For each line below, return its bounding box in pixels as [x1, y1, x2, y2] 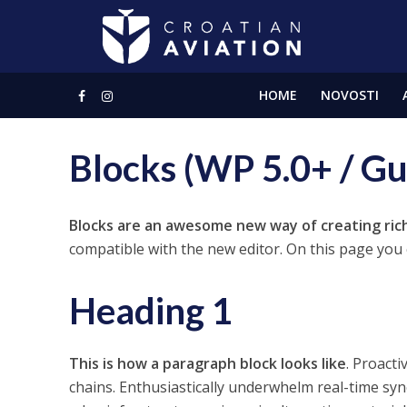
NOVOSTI [320, 86, 379, 104]
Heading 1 [68, 289, 233, 333]
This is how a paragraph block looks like [68, 353, 346, 373]
